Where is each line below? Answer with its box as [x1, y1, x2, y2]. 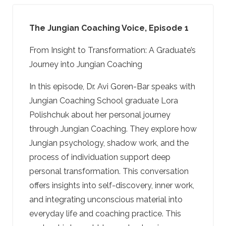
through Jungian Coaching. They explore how [29, 124, 197, 134]
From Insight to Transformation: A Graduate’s [29, 45, 196, 55]
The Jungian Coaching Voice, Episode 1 [29, 23, 189, 33]
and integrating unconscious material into [29, 195, 183, 205]
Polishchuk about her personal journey [29, 110, 171, 120]
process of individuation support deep [29, 152, 171, 162]
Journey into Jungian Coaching [29, 60, 142, 70]
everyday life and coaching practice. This [29, 209, 181, 219]
